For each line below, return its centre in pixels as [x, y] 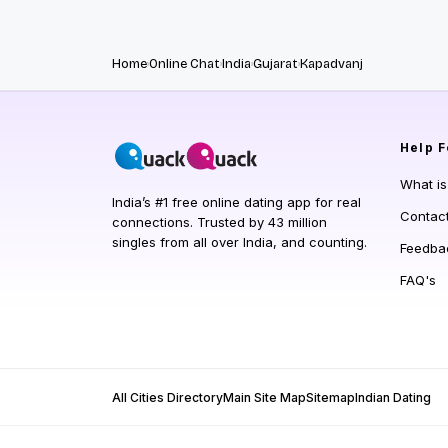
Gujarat [275, 63]
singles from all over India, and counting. [239, 241]
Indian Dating [393, 397]
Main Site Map [264, 397]
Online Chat [184, 63]
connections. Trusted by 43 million [219, 221]
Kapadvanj [331, 63]
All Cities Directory [167, 397]
